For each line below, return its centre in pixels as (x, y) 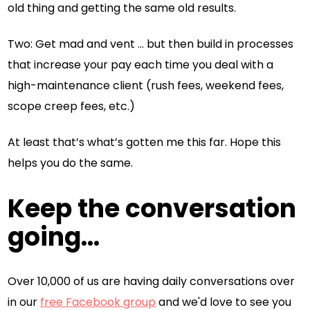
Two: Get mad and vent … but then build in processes (151, 44)
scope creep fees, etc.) (72, 106)
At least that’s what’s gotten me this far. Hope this (145, 142)
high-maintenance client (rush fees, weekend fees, (146, 85)
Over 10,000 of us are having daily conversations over (152, 282)
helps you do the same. (71, 163)
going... (54, 237)
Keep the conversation (152, 208)
